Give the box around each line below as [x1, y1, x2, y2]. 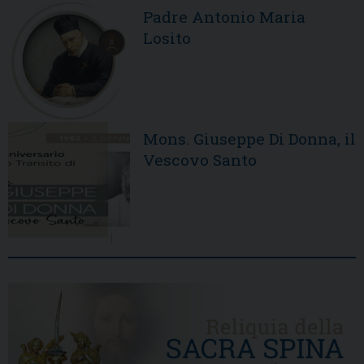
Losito [143, 28, 191, 49]
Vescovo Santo [143, 149, 257, 171]
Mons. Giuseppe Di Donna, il [143, 128, 356, 149]
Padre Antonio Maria [143, 6, 305, 28]
